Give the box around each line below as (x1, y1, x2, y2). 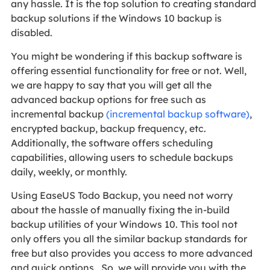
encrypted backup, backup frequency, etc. (10, 122, 206, 134)
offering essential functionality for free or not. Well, (10, 64, 246, 77)
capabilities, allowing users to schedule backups (10, 151, 233, 163)
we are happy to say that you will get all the (10, 78, 212, 91)
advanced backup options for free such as (10, 93, 206, 105)
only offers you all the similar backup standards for (10, 232, 247, 245)
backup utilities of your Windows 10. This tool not (10, 218, 237, 230)
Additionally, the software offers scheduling (10, 136, 213, 149)
